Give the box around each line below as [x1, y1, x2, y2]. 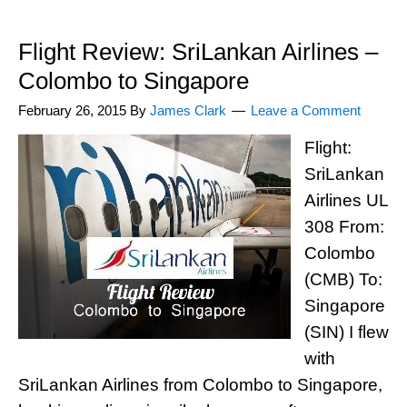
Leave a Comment [251, 103, 361, 118]
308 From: [304, 217, 384, 236]
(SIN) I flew [304, 323, 389, 342]
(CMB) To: [304, 270, 382, 289]
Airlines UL [304, 191, 388, 210]
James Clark [150, 103, 226, 118]
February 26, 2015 [18, 103, 126, 118]
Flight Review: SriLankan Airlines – [18, 38, 378, 65]
